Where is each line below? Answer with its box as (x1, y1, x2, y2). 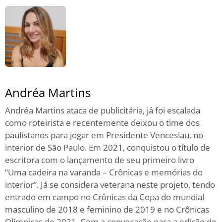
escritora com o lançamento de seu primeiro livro (5, 154, 194, 166)
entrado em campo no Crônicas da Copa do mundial (5, 191, 204, 203)
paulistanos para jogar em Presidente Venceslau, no (5, 129, 203, 141)
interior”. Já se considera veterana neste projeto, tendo (5, 178, 215, 190)
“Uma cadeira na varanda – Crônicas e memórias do (5, 166, 203, 178)
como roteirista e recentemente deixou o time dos (5, 116, 200, 128)
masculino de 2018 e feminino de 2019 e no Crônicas (5, 203, 209, 215)
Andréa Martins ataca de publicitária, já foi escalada (5, 104, 200, 116)
